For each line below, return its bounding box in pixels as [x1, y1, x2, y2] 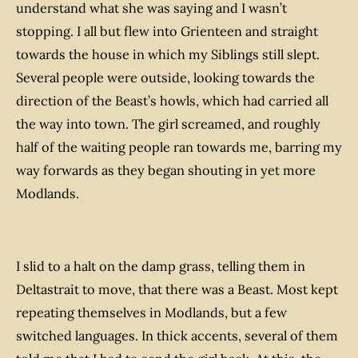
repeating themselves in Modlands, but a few [16, 304, 287, 320]
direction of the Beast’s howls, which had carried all [16, 93, 328, 109]
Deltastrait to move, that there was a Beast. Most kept [16, 280, 338, 297]
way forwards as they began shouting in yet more [16, 162, 316, 179]
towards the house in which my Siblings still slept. [16, 46, 320, 63]
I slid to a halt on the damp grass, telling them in [16, 257, 305, 274]
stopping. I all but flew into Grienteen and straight [16, 23, 318, 40]
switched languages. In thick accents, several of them [16, 327, 338, 344]
